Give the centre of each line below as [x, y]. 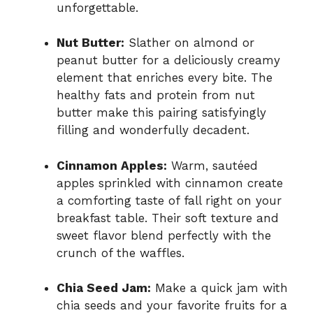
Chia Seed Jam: [104, 288]
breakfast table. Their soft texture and [168, 218]
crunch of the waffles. [121, 253]
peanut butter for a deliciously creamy [168, 60]
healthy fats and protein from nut [156, 95]
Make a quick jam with [219, 288]
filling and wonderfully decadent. [153, 130]
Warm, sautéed [212, 165]
